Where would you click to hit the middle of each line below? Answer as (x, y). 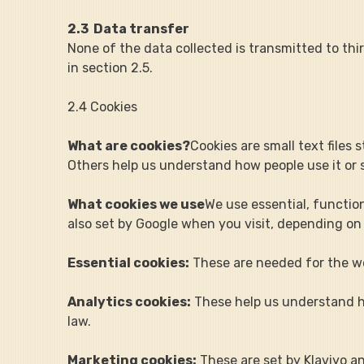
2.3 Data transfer (129, 28)
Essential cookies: (129, 262)
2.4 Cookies (103, 106)
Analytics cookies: (130, 301)
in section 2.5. (110, 67)
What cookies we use (136, 204)
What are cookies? (129, 145)
